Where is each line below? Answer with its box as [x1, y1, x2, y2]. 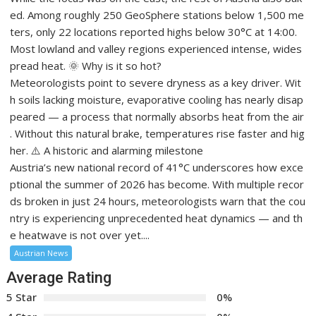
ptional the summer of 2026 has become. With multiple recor [10, 177, 305, 192]
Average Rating [6, 269, 112, 287]
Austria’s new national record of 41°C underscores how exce [10, 160, 304, 175]
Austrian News [14, 248, 68, 259]
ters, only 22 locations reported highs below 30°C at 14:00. [10, 25, 300, 39]
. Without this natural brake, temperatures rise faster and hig [10, 126, 305, 141]
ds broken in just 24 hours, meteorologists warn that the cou [10, 194, 306, 209]
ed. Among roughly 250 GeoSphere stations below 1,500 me [10, 8, 305, 23]
